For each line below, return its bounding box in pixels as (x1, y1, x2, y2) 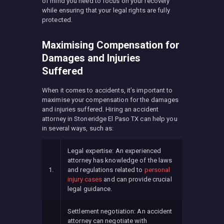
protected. (42, 15, 72, 23)
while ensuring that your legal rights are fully (42, 6, 170, 14)
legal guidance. (67, 184, 112, 192)
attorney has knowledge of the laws (67, 156, 172, 164)
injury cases (67, 175, 102, 183)
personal (144, 165, 170, 173)
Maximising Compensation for (42, 38, 179, 51)
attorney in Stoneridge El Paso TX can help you (42, 114, 177, 122)
